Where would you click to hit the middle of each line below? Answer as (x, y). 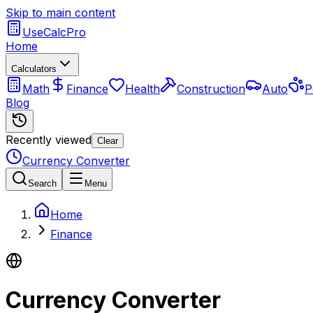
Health (143, 89)
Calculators (34, 69)
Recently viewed (49, 140)
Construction (211, 89)
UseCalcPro (54, 32)
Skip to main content (60, 13)
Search (42, 183)
